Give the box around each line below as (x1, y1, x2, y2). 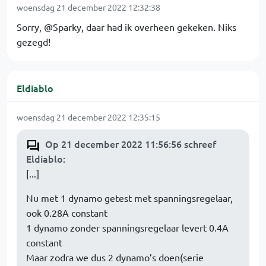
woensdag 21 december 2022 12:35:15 (17, 112, 160, 122)
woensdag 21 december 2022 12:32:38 (17, 2, 160, 12)
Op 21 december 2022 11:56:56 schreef (45, 137, 216, 150)
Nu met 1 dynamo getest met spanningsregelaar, (26, 192, 233, 204)
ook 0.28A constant (26, 207, 107, 218)
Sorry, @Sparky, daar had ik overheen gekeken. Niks (17, 21, 236, 33)
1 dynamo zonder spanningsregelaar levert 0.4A (26, 221, 229, 233)
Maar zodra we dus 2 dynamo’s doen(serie (26, 251, 204, 263)
